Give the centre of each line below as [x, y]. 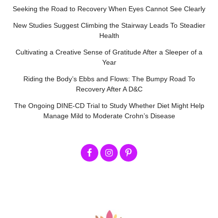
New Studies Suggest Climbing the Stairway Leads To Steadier [109, 25]
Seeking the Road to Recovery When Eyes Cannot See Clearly [109, 9]
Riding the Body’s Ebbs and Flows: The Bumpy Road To [109, 79]
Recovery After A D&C [109, 89]
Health [109, 36]
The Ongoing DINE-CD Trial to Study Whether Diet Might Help [109, 106]
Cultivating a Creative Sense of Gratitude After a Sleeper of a [109, 52]
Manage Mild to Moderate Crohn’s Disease [109, 116]
